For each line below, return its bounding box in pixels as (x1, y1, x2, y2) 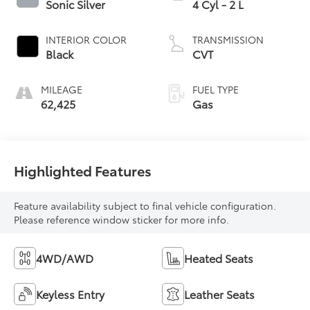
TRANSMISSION (192, 32, 264, 46)
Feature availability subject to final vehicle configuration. (14, 199, 277, 213)
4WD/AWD (36, 250, 94, 266)
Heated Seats (184, 250, 253, 266)
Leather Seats (184, 286, 255, 302)
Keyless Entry (36, 286, 105, 302)
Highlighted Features (14, 161, 152, 181)
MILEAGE (41, 82, 83, 96)
